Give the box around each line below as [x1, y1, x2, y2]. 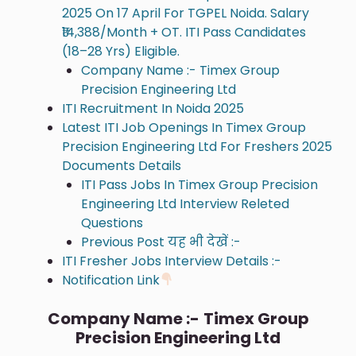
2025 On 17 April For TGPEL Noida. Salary [62, 3, 309, 22]
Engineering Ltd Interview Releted [81, 194, 289, 213]
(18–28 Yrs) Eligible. [62, 41, 180, 60]
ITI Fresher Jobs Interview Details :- [62, 251, 281, 270]
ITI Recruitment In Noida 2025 [62, 99, 244, 118]
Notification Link [62, 270, 160, 289]
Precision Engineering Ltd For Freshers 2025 [62, 137, 332, 156]
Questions [81, 213, 143, 232]
